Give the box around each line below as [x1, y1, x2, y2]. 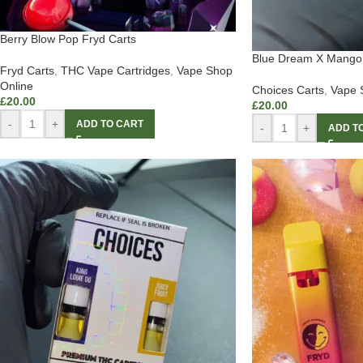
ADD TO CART [76, 118, 143, 130]
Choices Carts [251, 83, 324, 97]
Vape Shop [177, 64, 233, 78]
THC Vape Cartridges [61, 64, 170, 78]
